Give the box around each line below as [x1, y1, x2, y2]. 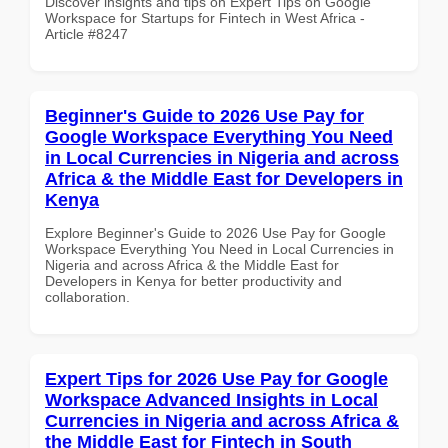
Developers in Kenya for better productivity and [45, 272, 342, 289]
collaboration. [45, 288, 130, 305]
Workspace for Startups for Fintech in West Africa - [45, 9, 365, 26]
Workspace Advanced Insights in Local [45, 389, 378, 410]
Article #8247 [45, 25, 128, 42]
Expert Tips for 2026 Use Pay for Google [45, 368, 388, 389]
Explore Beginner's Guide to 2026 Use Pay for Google [45, 224, 386, 241]
